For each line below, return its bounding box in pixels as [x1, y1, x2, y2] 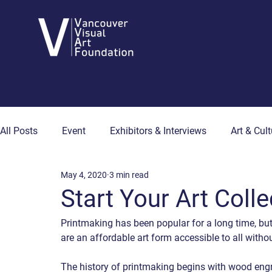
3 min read [109, 169, 149, 180]
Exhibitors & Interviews [110, 125, 206, 137]
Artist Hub [208, 174, 251, 185]
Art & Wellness [24, 174, 86, 185]
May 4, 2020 [61, 169, 107, 180]
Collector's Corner [110, 174, 184, 185]
